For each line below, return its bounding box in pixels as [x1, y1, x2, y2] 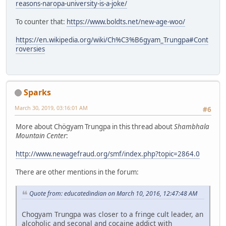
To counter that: [16, 17, 67, 27]
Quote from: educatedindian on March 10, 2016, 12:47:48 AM [29, 189, 197, 198]
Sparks [24, 86, 51, 98]
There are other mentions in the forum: [16, 167, 139, 177]
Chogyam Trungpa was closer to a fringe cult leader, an [22, 209, 203, 219]
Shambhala [174, 122, 209, 131]
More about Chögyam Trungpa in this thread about [16, 122, 174, 131]
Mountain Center [16, 131, 66, 140]
